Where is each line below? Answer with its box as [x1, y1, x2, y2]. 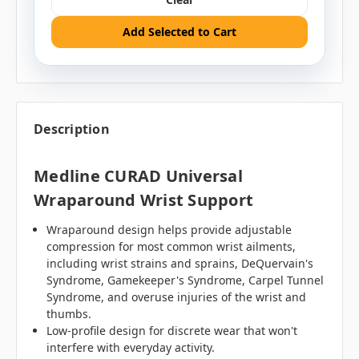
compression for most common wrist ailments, [46, 239, 296, 255]
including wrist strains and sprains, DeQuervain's [46, 256, 314, 272]
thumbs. [46, 306, 92, 322]
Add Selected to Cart [123, 24, 236, 40]
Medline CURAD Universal [34, 165, 243, 188]
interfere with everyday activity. [46, 340, 216, 356]
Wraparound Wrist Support [34, 189, 253, 212]
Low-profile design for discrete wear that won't [46, 323, 298, 339]
